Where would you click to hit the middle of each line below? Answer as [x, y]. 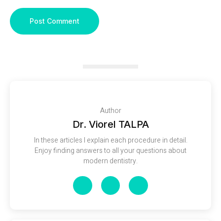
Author [110, 111]
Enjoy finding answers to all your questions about [110, 151]
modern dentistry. [110, 161]
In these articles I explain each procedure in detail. [110, 141]
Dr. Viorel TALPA [110, 125]
